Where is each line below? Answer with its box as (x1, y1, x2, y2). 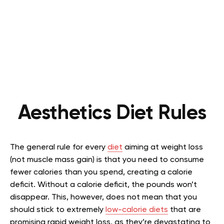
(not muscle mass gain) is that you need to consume (10, 155, 204, 164)
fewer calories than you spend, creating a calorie (10, 168, 192, 176)
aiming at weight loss (122, 143, 203, 151)
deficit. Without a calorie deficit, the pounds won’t (10, 180, 197, 189)
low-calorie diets (105, 205, 168, 214)
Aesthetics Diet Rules (17, 103, 206, 123)
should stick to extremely (10, 205, 105, 214)
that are (168, 205, 201, 214)
